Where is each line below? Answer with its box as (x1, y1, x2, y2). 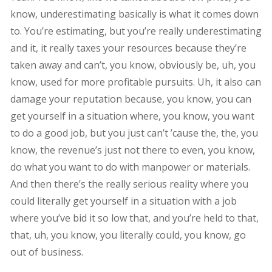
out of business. (10, 245, 83, 259)
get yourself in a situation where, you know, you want (10, 109, 254, 123)
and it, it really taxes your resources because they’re (10, 41, 246, 55)
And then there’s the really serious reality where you (10, 177, 248, 191)
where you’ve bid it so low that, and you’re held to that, (10, 211, 259, 225)
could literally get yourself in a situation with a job (10, 194, 237, 208)
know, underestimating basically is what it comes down (10, 7, 259, 21)
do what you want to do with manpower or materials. (10, 160, 250, 174)
